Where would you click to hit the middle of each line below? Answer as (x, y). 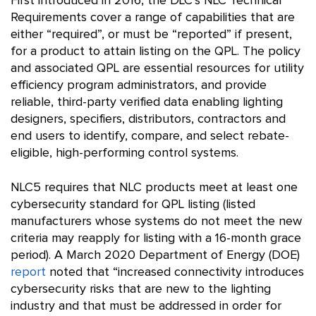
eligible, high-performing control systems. (124, 153)
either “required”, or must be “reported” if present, (151, 35)
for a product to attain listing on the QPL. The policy (156, 51)
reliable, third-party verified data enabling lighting (147, 102)
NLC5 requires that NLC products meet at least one (154, 188)
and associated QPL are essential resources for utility (157, 68)
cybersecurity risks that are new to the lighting (141, 289)
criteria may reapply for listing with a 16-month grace (156, 238)
